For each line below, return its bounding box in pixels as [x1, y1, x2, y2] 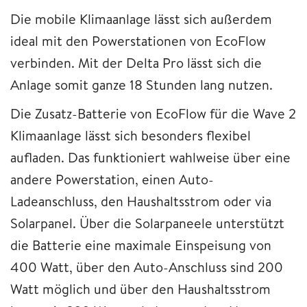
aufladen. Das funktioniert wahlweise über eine [10, 147, 291, 167]
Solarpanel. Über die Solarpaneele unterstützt [10, 213, 284, 232]
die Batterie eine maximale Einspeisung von [10, 235, 271, 254]
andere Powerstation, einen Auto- [10, 169, 214, 188]
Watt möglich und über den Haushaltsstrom [10, 279, 271, 298]
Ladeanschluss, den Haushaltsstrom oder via [10, 191, 271, 210]
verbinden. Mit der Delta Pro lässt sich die [10, 53, 262, 72]
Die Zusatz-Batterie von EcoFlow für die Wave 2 [10, 103, 296, 123]
